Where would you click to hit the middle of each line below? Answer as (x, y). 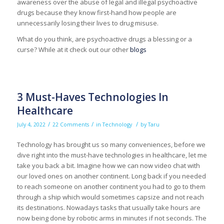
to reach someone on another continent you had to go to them (111, 186)
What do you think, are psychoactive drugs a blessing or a (104, 39)
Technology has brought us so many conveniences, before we (111, 144)
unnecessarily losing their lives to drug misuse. (87, 23)
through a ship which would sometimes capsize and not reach (110, 197)
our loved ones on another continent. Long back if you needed (111, 176)
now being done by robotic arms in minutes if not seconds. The (111, 218)
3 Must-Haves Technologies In (92, 97)
